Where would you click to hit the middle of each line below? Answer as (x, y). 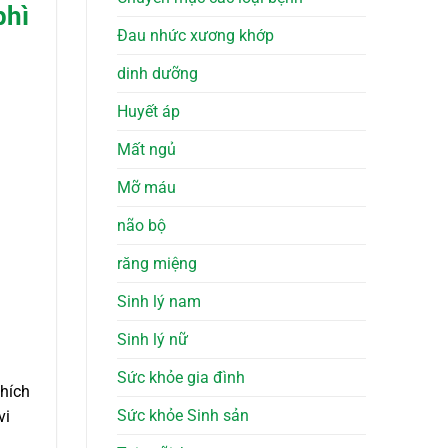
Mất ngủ (146, 150)
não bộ (141, 226)
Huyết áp (148, 112)
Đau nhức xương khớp (195, 36)
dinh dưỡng (157, 74)
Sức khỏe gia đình (181, 378)
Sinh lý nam (159, 302)
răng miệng (157, 264)
